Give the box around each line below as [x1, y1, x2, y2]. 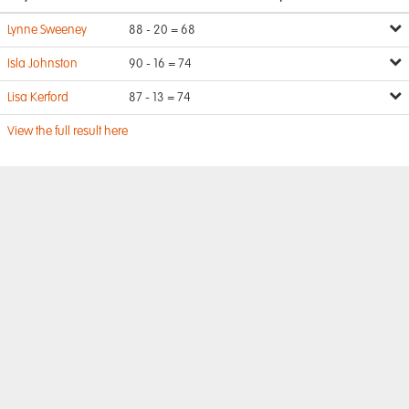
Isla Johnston [7, 58, 78, 70]
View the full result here [7, 125, 128, 138]
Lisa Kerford [7, 91, 68, 104]
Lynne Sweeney [7, 24, 87, 37]
